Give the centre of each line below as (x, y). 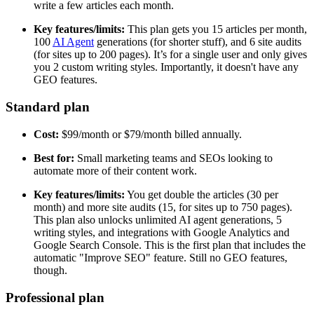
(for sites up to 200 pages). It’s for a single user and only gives (170, 55)
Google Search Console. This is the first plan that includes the (170, 245)
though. (50, 270)
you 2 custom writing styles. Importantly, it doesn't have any (166, 67)
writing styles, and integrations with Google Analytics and (162, 232)
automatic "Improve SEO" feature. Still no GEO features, (161, 257)
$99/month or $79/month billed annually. (150, 134)
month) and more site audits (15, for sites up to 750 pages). (163, 207)
